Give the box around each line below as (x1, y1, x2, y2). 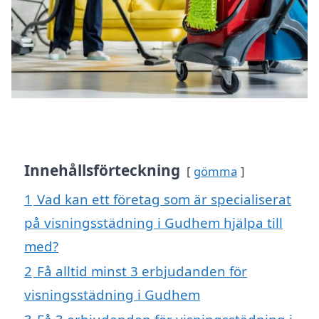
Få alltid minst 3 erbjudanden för (37, 261, 247, 280)
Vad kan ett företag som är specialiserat (37, 189, 291, 208)
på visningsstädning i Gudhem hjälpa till (24, 213, 283, 231)
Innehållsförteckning (24, 159, 180, 180)
